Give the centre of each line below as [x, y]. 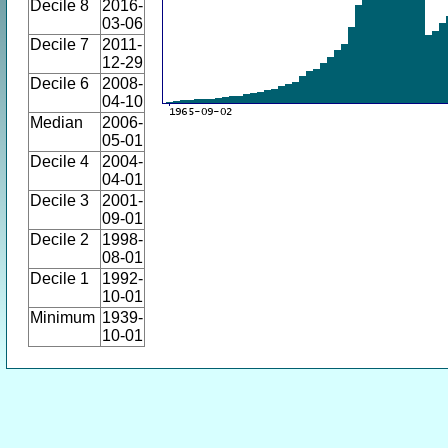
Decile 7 [59, 44]
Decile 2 [59, 239]
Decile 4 [59, 161]
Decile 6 [59, 83]
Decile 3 [59, 200]
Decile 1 [59, 278]
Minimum [62, 317]
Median [56, 122]
